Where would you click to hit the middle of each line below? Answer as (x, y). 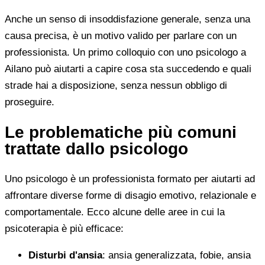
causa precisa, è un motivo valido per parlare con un (121, 36)
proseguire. (30, 102)
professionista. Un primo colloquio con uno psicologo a (125, 53)
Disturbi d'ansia (65, 256)
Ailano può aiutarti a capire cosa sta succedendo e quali (128, 69)
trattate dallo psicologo (96, 149)
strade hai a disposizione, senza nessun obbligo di (116, 86)
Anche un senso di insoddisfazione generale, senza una (127, 20)
